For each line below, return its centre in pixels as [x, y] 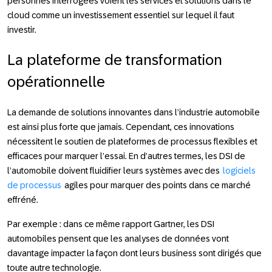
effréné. [23, 199]
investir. [22, 29]
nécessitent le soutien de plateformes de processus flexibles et [132, 141]
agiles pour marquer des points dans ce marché [157, 185]
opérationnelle [56, 81]
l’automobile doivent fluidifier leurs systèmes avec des [114, 170]
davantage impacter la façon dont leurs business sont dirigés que [134, 253]
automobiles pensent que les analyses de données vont [118, 238]
